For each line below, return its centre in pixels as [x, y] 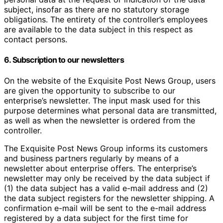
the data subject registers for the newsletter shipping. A [109, 198]
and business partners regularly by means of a [91, 158]
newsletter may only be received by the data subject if [107, 178]
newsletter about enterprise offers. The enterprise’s [100, 168]
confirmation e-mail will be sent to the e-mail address [105, 208]
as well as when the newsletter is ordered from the [100, 120]
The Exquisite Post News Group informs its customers [106, 148]
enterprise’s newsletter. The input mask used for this [102, 100]
